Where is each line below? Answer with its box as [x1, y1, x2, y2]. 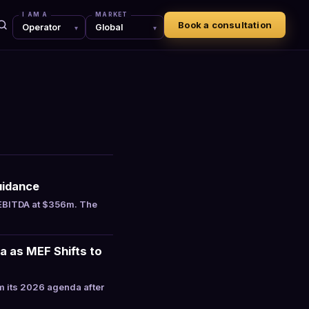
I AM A [22, 11, 48, 18]
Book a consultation [178, 19, 272, 30]
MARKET [95, 11, 128, 18]
